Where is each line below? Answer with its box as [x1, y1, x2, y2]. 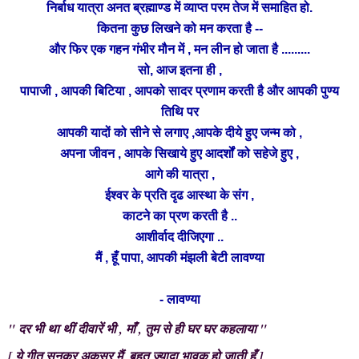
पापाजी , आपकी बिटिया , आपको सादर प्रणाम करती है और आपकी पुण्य [20, 83, 339, 98]
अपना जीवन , [60, 146, 124, 160]
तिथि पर [160, 104, 199, 119]
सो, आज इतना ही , [137, 63, 222, 77]
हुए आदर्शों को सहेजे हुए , [190, 146, 299, 160]
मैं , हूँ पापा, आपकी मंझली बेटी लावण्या [95, 250, 264, 264]
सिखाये [155, 143, 190, 162]
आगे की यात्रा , [144, 167, 215, 181]
